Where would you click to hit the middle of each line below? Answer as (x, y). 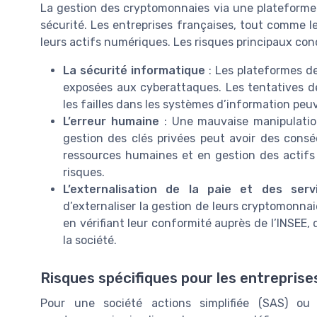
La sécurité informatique (134, 70)
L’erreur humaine (111, 121)
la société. (90, 240)
